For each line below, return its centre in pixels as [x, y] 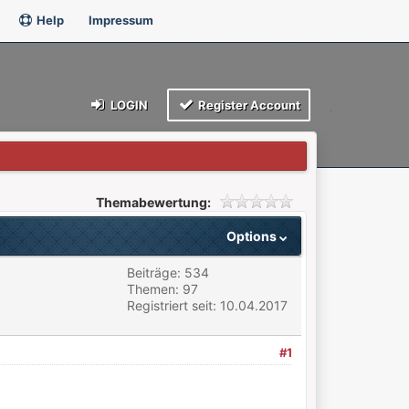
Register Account [248, 105]
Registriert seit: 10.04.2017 [207, 305]
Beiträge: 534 [168, 273]
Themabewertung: [154, 202]
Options [252, 236]
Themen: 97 [162, 289]
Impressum [121, 20]
